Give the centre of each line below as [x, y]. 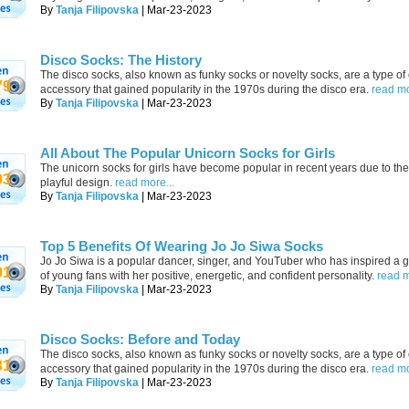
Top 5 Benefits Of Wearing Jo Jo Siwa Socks [182, 246]
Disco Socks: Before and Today [140, 339]
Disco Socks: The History [121, 60]
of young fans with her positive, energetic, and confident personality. [209, 276]
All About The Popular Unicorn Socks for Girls [188, 153]
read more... [145, 183]
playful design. [76, 183]
